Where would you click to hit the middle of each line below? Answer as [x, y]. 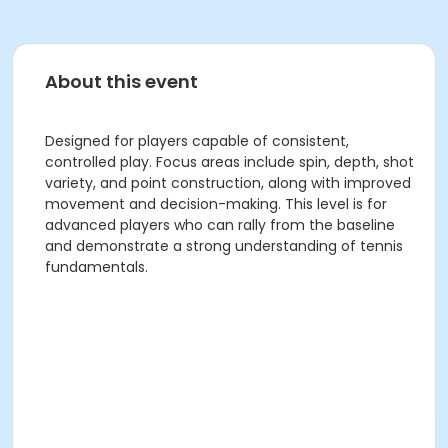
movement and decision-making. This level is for [216, 204]
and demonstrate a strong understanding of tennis [224, 246]
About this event [121, 81]
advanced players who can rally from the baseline [220, 225]
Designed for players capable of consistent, [197, 141]
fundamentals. [96, 267]
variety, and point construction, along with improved [228, 183]
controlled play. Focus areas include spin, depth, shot [229, 162]
